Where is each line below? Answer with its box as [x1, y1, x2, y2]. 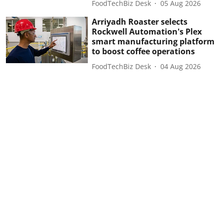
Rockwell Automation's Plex [92, 26, 202, 37]
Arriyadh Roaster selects [92, 16, 188, 28]
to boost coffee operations [92, 46, 195, 57]
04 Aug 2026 [160, 61, 201, 71]
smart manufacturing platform [92, 36, 215, 47]
